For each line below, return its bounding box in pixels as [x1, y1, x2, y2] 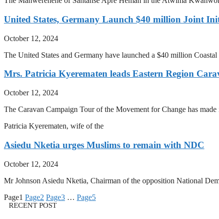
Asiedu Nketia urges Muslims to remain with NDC [4, 139, 204, 150]
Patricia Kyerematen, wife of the [4, 122, 104, 131]
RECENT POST [9, 201, 57, 209]
